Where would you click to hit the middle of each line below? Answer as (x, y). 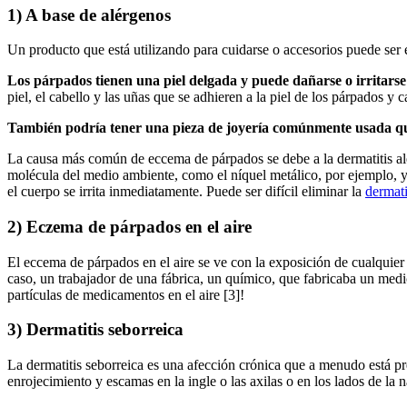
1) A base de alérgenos (89, 15)
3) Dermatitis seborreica (95, 330)
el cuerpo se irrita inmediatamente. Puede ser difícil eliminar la (186, 192)
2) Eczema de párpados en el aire (129, 226)
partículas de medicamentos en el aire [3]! (126, 294)
